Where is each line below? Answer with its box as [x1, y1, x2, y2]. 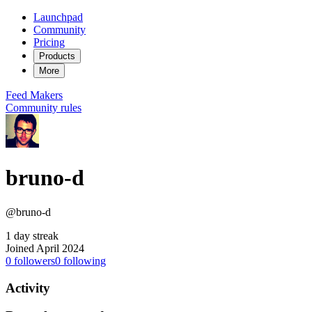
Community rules [6, 102, 81, 114]
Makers [30, 89, 63, 101]
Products [39, 51, 75, 61]
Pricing [33, 36, 65, 48]
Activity [6, 280, 50, 295]
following [61, 254, 106, 267]
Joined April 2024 [6, 242, 84, 254]
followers [11, 254, 55, 267]
